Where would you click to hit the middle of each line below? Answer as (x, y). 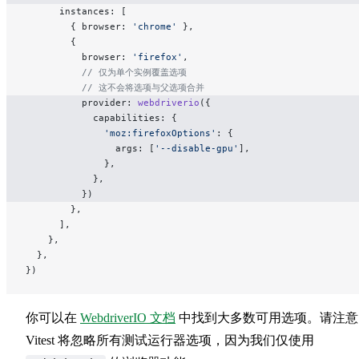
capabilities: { (101, 118)
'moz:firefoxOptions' (121, 133)
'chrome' (155, 27)
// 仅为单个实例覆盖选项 (106, 73)
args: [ (90, 149)
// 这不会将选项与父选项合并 (115, 88)
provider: (82, 103)
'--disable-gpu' (197, 149)
